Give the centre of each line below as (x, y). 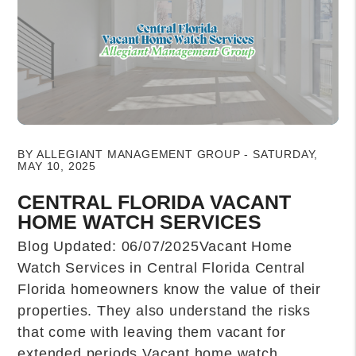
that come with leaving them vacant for (152, 333)
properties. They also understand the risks (164, 311)
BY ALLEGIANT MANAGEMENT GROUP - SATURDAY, (168, 155)
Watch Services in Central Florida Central (162, 268)
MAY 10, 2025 (57, 166)
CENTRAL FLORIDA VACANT (155, 202)
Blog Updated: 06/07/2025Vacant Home (155, 247)
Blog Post (50, 133)
